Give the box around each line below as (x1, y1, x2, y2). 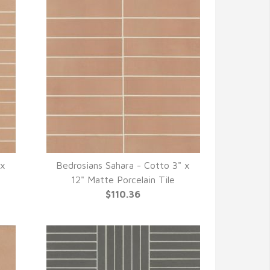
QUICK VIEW (91, 174, 155, 186)
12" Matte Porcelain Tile (71, 174, 175, 185)
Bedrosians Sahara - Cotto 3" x (56, 160, 190, 171)
